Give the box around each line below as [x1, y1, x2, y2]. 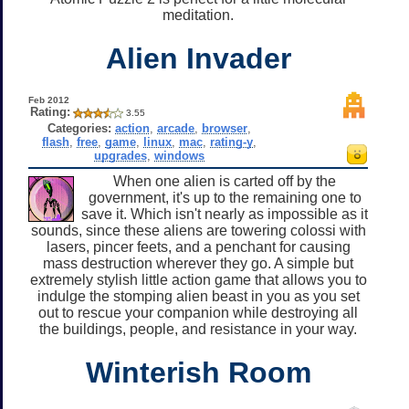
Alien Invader [105, 41, 291, 75]
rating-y [209, 134, 253, 149]
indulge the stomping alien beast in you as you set [37, 288, 360, 304]
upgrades [93, 148, 147, 163]
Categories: [47, 121, 111, 135]
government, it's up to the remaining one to [88, 189, 362, 205]
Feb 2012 [27, 94, 69, 105]
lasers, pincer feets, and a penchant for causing [46, 238, 351, 255]
